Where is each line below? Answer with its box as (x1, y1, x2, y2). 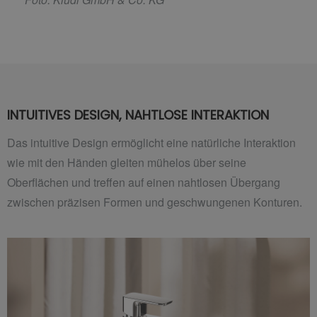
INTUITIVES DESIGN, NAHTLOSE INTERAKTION (7, 105, 269, 124)
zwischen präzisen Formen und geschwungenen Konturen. (7, 194, 302, 211)
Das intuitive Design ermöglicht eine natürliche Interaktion (7, 134, 296, 151)
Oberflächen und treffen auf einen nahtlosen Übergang (7, 174, 280, 191)
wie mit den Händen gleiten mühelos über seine (7, 154, 246, 171)
